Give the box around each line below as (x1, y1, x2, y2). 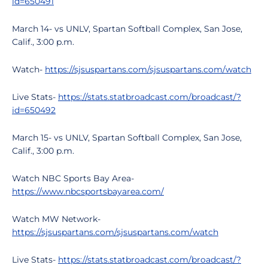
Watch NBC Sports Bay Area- (12, 173, 134, 184)
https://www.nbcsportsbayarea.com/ (12, 186, 164, 197)
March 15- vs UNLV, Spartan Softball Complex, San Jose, (12, 132, 242, 143)
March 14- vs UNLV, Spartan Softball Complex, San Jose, (12, 23, 242, 34)
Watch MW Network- (12, 214, 100, 224)
